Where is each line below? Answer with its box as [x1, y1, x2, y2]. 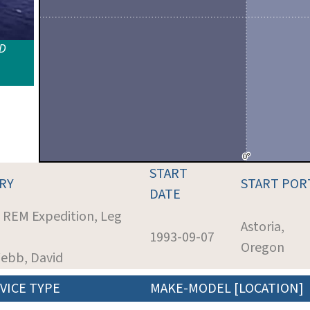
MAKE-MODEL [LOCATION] [150, 278, 304, 298]
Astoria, [241, 217, 284, 237]
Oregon [241, 237, 284, 257]
